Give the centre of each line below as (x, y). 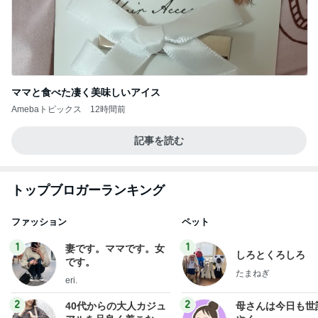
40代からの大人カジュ (116, 306)
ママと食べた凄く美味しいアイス (86, 92)
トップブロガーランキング (88, 190)
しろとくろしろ (270, 255)
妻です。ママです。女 (115, 248)
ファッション (39, 221)
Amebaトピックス (46, 109)
